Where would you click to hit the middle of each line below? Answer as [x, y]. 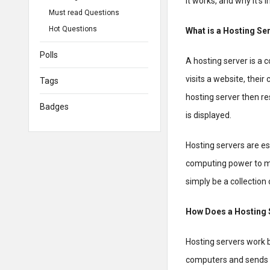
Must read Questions [84, 13]
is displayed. [209, 115]
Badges [54, 107]
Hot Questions [73, 29]
